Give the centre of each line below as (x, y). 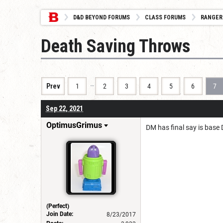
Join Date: (60, 214)
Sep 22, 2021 (64, 108)
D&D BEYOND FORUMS (102, 17)
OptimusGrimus (74, 125)
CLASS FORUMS (165, 17)
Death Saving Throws (115, 46)
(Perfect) (58, 206)
